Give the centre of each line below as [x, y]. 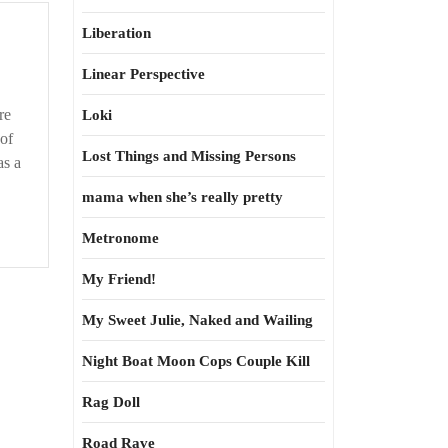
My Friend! [119, 279]
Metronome [120, 238]
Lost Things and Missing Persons [189, 156]
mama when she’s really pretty [182, 197]
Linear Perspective [143, 74]
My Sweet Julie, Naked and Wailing [197, 320]
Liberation [116, 33]
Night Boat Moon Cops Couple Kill [196, 361]
